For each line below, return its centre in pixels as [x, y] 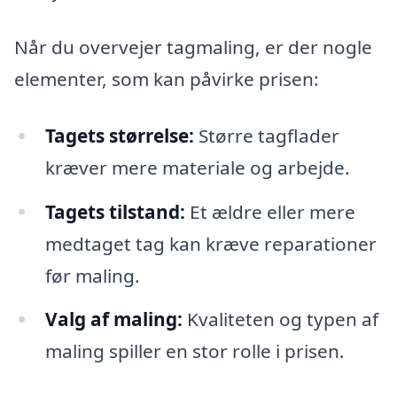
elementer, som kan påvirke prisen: [167, 78]
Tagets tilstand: [115, 211]
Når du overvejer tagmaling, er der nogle [193, 47]
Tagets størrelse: [119, 135]
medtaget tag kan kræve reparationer [210, 243]
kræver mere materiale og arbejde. [197, 167]
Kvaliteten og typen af [280, 319]
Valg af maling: [113, 319]
